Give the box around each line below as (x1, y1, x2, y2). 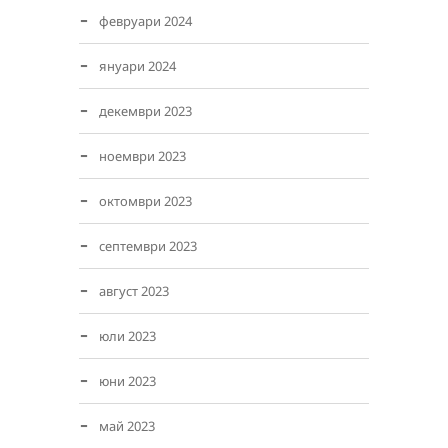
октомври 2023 (99, 192, 192, 210)
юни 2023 (99, 372, 156, 390)
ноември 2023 (99, 147, 186, 165)
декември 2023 (99, 102, 192, 120)
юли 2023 (99, 327, 156, 345)
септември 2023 (99, 237, 197, 255)
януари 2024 (99, 57, 176, 75)
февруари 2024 (99, 12, 192, 30)
